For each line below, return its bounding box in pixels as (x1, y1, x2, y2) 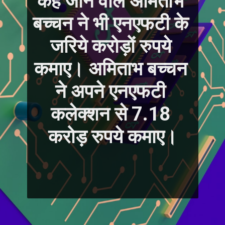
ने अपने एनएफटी (55, 80, 166, 102)
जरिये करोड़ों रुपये (50, 35, 171, 57)
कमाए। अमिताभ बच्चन (34, 57, 187, 80)
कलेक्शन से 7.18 (51, 102, 171, 125)
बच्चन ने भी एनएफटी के (33, 12, 189, 35)
